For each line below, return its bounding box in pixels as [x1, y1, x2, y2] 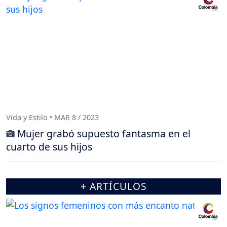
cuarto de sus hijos [6, 139, 92, 154]
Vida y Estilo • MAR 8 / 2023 [6, 112, 99, 123]
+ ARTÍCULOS [80, 179, 147, 193]
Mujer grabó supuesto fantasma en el [17, 126, 191, 140]
